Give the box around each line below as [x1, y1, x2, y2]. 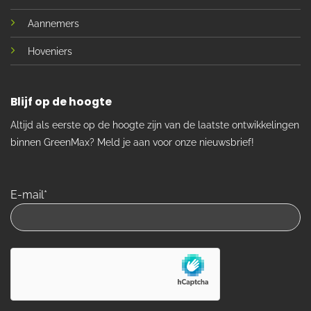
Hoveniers [27, 45, 72, 57]
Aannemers [27, 17, 79, 29]
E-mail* [10, 187, 47, 201]
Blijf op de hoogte [10, 94, 112, 110]
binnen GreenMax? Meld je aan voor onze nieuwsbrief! [10, 136, 254, 148]
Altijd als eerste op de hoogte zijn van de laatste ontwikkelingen [10, 119, 299, 131]
